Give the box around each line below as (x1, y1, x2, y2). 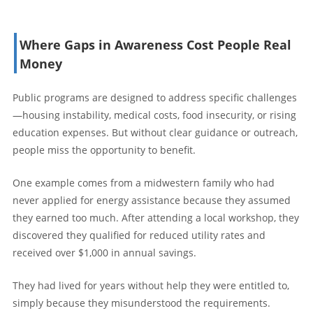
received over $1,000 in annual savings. (13, 245, 196, 259)
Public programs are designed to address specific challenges (13, 90, 297, 104)
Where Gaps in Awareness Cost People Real (20, 36, 291, 53)
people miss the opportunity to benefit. (13, 143, 196, 156)
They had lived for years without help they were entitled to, (13, 278, 289, 292)
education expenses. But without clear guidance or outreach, (13, 125, 298, 139)
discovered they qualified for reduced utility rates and (13, 228, 265, 242)
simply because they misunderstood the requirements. (13, 296, 270, 310)
